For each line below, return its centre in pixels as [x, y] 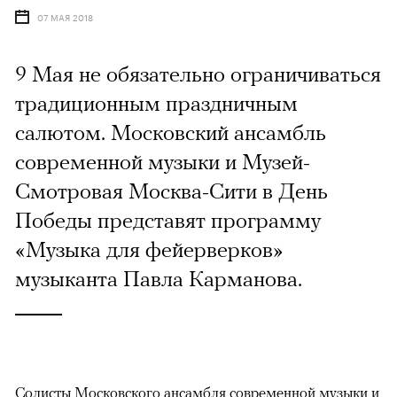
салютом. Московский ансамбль [171, 132]
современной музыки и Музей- [163, 162]
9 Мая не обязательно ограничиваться [198, 74]
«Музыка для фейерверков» [149, 249]
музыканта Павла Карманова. [159, 279]
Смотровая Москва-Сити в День [171, 191]
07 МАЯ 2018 [65, 17]
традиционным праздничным [156, 103]
